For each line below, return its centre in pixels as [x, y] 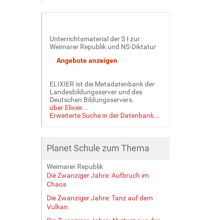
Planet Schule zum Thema [98, 148]
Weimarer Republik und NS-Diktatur [103, 46]
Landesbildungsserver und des [96, 92]
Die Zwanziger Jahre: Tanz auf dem [99, 198]
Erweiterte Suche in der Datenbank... [104, 115]
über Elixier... [69, 107]
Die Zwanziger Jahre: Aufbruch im [97, 175]
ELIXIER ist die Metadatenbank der [102, 84]
